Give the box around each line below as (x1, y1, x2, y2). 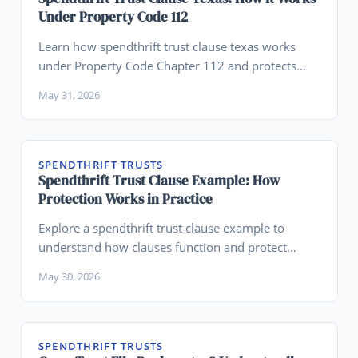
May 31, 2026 (38, 87, 100, 102)
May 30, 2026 (38, 269, 100, 284)
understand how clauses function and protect (38, 239, 287, 256)
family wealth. (38, 76, 116, 93)
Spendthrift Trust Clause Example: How (38, 170, 280, 190)
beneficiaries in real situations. (38, 258, 205, 275)
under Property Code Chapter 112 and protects (38, 57, 296, 74)
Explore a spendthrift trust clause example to (38, 220, 284, 237)
